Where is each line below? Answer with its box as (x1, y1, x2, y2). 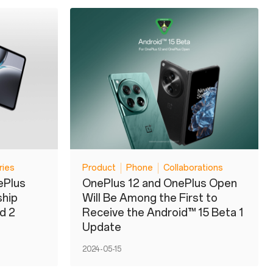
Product (82, 162, 116, 173)
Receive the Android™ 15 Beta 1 (82, 205, 244, 219)
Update (82, 220, 121, 234)
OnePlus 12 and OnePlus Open (82, 176, 237, 190)
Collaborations (163, 162, 223, 173)
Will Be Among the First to (82, 191, 218, 205)
